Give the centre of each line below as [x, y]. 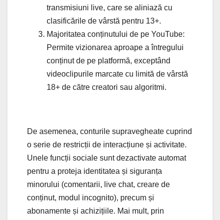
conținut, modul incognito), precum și [91, 197]
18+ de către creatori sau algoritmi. [107, 87]
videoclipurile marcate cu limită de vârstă [117, 74]
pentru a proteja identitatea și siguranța [95, 171]
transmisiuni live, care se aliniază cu [110, 7]
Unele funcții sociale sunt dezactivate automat [107, 158]
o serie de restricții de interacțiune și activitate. [107, 144]
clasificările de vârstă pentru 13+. [104, 21]
